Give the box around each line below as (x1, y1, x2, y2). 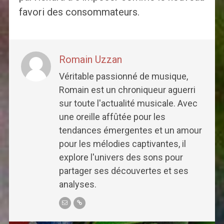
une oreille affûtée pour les (58, 111, 165, 122)
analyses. (58, 178, 96, 189)
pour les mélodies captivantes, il (58, 138, 186, 149)
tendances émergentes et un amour (58, 124, 202, 135)
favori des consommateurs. (18, 5, 139, 18)
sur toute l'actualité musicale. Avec (58, 97, 197, 108)
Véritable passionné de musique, (58, 70, 188, 81)
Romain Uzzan (58, 53, 122, 65)
